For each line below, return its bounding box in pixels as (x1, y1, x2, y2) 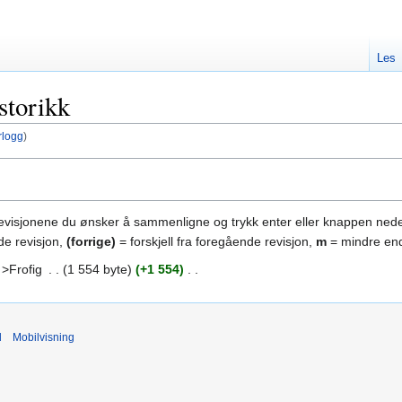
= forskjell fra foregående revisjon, (116, 233, 316, 249)
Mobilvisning (13, 331, 74, 345)
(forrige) (66, 233, 116, 249)
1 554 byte (66, 261, 127, 276)
